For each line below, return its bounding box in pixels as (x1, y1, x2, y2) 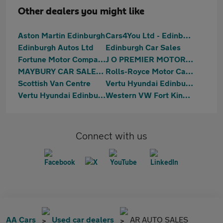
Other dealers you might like (18, 6, 144, 16)
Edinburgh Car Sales (106, 42, 181, 52)
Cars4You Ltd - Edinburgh (183, 30, 191, 40)
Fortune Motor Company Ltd (98, 54, 106, 64)
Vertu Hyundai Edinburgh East (186, 78, 193, 88)
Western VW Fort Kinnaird (183, 90, 190, 100)
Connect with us (76, 130, 147, 141)
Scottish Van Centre (18, 78, 91, 88)
